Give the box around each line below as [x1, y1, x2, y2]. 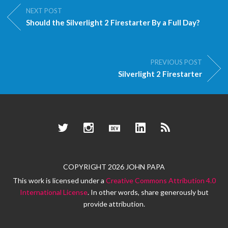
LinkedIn [140, 124, 168, 133]
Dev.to [114, 124, 137, 133]
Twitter [63, 124, 88, 133]
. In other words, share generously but [87, 188, 209, 197]
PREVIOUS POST [151, 58, 202, 66]
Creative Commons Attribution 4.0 [105, 176, 216, 185]
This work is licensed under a [12, 176, 106, 185]
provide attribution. [83, 199, 145, 209]
